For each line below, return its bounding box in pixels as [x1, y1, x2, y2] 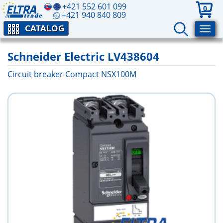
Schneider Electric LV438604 [7, 49, 159, 64]
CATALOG [25, 22, 64, 34]
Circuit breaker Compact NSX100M [7, 69, 136, 80]
